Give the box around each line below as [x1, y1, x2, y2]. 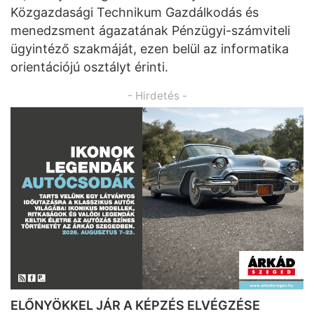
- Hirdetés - [127, 89, 187, 103]
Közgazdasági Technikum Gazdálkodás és [11, 5, 259, 20]
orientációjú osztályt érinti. [11, 60, 168, 75]
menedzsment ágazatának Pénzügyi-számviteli [11, 23, 290, 39]
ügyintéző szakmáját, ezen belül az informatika [11, 41, 289, 57]
